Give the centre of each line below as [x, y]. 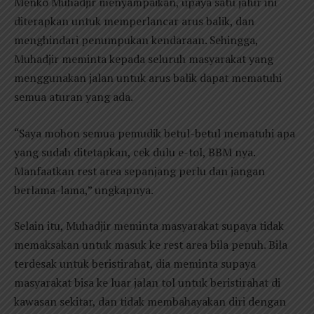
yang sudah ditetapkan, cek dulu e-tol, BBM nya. [135, 152]
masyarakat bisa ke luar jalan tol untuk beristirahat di [147, 283]
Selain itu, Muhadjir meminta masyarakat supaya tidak [149, 226]
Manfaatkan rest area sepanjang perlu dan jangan [139, 171]
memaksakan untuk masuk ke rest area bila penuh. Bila [151, 245]
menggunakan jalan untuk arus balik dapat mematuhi [148, 78]
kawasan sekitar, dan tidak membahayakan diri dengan [150, 302]
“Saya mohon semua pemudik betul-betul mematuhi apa [155, 133]
